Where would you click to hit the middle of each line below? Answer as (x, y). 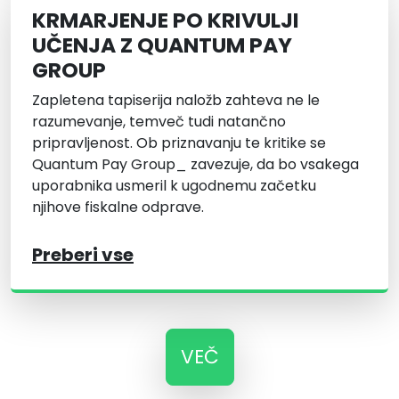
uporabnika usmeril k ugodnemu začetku (174, 186)
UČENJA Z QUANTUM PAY (162, 45)
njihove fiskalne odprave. (118, 208)
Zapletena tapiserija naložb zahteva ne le (176, 101)
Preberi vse (83, 255)
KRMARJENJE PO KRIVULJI (166, 20)
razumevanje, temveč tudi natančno (159, 122)
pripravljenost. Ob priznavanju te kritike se (179, 143)
